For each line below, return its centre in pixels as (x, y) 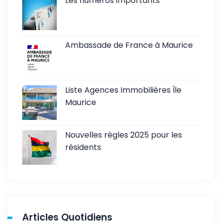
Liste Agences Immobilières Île (123, 90)
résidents (83, 147)
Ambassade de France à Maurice (129, 45)
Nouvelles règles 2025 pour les (124, 135)
